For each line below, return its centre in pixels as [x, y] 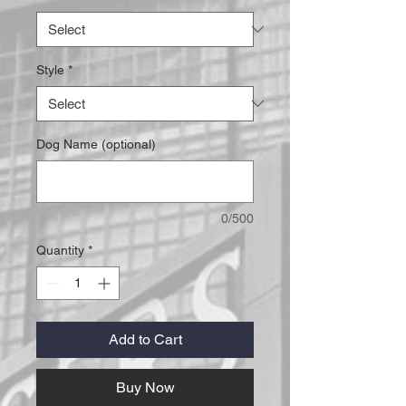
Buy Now [145, 387]
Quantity [60, 250]
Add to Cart [145, 339]
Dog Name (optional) [96, 144]
